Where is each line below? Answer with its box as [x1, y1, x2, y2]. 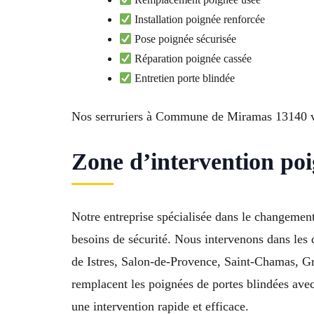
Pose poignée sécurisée [132, 33, 237, 46]
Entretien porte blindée [132, 72, 235, 85]
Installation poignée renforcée [132, 13, 266, 26]
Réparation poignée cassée [132, 53, 252, 65]
